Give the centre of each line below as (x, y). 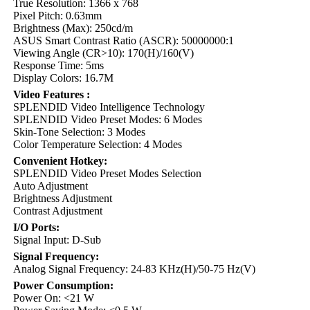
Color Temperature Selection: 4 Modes (98, 144)
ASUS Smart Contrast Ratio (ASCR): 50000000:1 (124, 40)
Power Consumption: (63, 285)
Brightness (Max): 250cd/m (73, 28)
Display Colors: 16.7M (63, 78)
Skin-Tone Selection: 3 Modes (79, 132)
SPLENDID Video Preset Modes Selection (107, 173)
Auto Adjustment (51, 186)
